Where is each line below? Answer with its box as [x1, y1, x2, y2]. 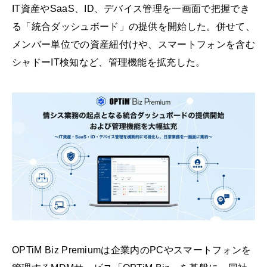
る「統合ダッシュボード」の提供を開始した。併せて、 [12, 21, 255, 32]
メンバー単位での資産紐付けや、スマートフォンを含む [12, 39, 256, 49]
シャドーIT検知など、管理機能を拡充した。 [12, 57, 206, 67]
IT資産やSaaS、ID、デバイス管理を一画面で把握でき [12, 4, 250, 14]
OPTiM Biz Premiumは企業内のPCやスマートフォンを [12, 245, 252, 256]
